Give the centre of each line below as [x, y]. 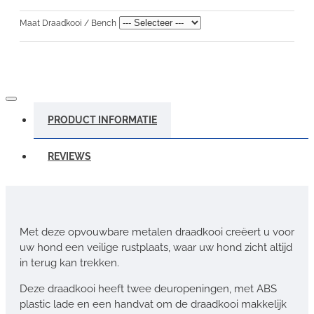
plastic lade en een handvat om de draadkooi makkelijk [153, 304]
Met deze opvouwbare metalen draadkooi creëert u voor [157, 232]
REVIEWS [69, 156]
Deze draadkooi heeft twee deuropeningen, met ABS [148, 288]
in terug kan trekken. [69, 262]
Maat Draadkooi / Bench [68, 23]
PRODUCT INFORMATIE [102, 120]
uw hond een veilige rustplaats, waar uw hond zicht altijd [156, 247]
